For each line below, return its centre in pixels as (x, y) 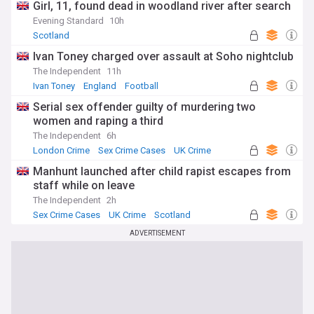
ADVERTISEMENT (157, 233)
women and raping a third (98, 121)
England (100, 86)
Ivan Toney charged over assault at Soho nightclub (163, 56)
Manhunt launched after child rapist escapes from (162, 171)
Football (142, 86)
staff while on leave (84, 185)
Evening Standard (68, 21)
